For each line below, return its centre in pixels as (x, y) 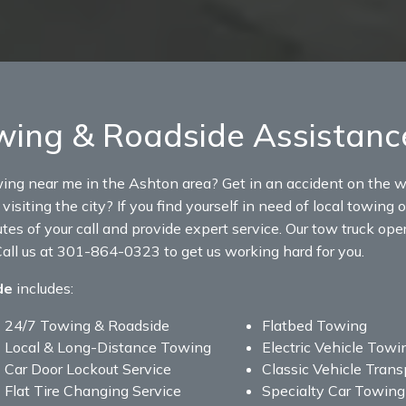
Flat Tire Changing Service (93, 390)
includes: (43, 288)
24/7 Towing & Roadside (87, 325)
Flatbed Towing (314, 325)
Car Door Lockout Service (88, 368)
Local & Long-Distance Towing (108, 347)
